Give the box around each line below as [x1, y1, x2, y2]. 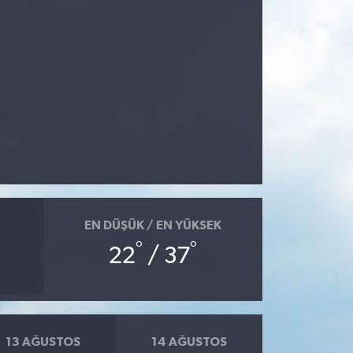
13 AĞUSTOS [6, 335, 81, 348]
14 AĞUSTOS [151, 335, 228, 348]
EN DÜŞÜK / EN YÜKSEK [84, 218, 221, 232]
